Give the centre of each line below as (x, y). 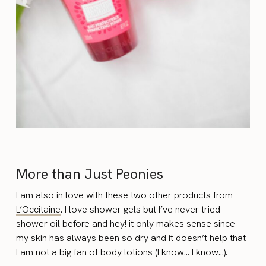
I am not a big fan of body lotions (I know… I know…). (122, 252)
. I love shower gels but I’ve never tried (141, 209)
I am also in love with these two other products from (125, 195)
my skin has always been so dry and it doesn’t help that (131, 237)
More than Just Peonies (90, 174)
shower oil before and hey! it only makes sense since (126, 223)
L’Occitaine (39, 209)
